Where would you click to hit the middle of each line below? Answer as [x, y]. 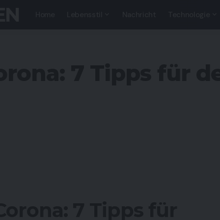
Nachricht [139, 15]
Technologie [189, 15]
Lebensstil [84, 15]
